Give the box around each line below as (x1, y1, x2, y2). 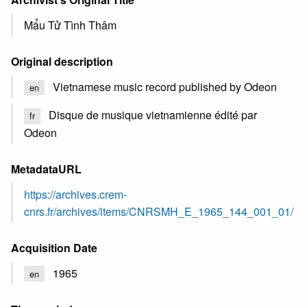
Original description (11, 53, 113, 69)
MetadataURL (11, 160, 82, 177)
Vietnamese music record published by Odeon (53, 79, 277, 95)
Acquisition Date (11, 239, 97, 256)
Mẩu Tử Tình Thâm (24, 17, 116, 33)
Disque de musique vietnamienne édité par (49, 107, 257, 123)
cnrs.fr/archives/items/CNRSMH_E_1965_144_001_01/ (24, 203, 293, 219)
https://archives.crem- (24, 186, 127, 202)
